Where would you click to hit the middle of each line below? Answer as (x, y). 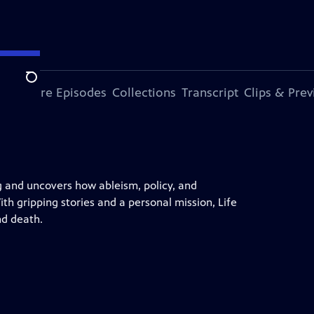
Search (42, 85)
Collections (144, 93)
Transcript (210, 93)
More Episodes (64, 93)
